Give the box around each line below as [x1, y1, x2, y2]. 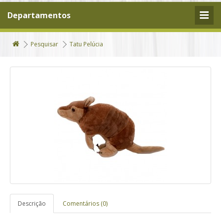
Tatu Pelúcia [70, 40, 103, 48]
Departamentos [7, 10, 71, 21]
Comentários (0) [63, 199, 108, 208]
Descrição [18, 199, 46, 208]
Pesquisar [31, 40, 58, 48]
